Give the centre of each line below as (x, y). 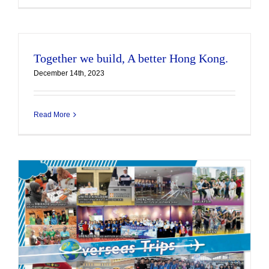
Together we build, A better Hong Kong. (131, 58)
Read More (52, 115)
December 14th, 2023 (69, 73)
